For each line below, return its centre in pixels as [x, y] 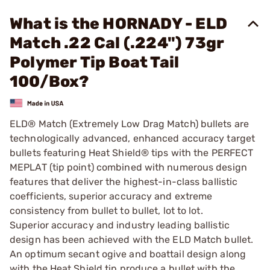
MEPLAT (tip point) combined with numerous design [128, 167]
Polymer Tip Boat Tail [95, 62]
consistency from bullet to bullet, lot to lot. [106, 210]
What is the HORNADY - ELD [119, 24]
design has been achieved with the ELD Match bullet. [132, 239]
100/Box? [49, 82]
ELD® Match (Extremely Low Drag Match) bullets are [129, 124]
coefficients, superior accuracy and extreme [111, 196]
